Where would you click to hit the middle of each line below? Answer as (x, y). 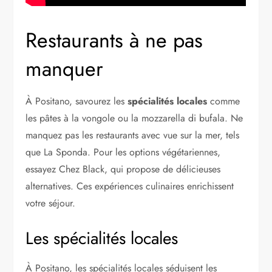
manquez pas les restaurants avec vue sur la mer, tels (133, 135)
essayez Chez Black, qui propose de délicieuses (123, 169)
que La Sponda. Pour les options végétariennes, (123, 152)
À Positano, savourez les (77, 101)
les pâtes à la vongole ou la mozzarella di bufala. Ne (134, 118)
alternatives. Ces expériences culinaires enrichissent (130, 186)
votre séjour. (51, 203)
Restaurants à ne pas (114, 40)
